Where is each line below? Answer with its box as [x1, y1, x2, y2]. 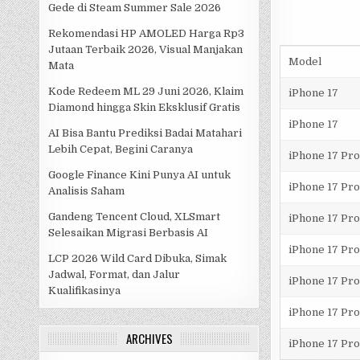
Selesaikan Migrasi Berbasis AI [48, 227, 209, 239]
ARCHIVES [125, 329, 173, 348]
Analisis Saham [48, 185, 125, 198]
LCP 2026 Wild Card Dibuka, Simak [48, 252, 227, 265]
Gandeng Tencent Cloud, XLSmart [48, 211, 221, 223]
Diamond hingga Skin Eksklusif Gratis [48, 101, 241, 114]
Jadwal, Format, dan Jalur [48, 268, 181, 281]
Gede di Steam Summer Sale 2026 [48, 2, 222, 14]
